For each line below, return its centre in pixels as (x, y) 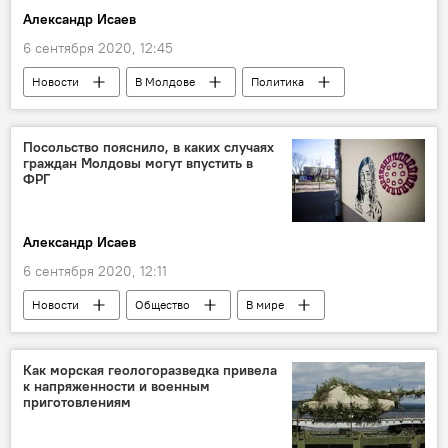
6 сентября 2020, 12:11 (95, 271)
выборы (54, 112)
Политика (277, 82)
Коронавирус (69, 335)
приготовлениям (77, 402)
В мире (265, 305)
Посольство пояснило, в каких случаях (148, 147)
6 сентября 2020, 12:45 (98, 48)
